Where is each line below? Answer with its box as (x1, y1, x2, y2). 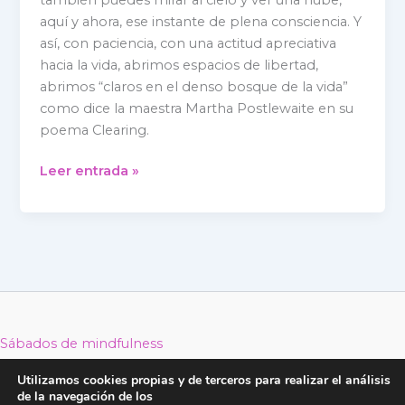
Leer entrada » (40, 163, 140, 180)
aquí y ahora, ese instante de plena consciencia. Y (40, 13, 363, 30)
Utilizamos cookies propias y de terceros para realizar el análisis (17, 372, 391, 389)
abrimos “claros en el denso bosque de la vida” (40, 78, 349, 95)
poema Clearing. (40, 121, 150, 138)
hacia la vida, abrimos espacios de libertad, (40, 56, 319, 73)
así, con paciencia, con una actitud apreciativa (40, 34, 337, 52)
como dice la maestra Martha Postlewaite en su (40, 99, 354, 117)
